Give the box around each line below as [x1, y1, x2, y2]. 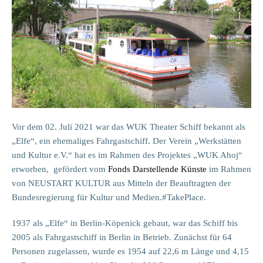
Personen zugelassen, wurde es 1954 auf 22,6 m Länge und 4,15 [12, 247, 249, 257]
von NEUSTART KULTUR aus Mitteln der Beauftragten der [12, 178, 231, 188]
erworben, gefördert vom [12, 164, 108, 174]
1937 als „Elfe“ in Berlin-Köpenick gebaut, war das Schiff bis [12, 218, 238, 228]
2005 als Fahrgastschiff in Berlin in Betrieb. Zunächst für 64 [12, 232, 232, 242]
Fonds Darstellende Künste [108, 164, 207, 174]
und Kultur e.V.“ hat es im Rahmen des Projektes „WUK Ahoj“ [12, 150, 242, 160]
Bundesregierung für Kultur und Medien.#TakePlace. [12, 193, 206, 203]
